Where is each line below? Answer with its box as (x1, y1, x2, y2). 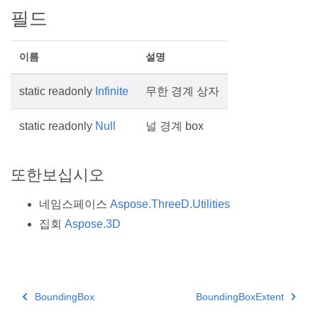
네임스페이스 (39, 198, 110, 211)
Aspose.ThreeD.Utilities (110, 198, 230, 211)
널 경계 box (146, 120, 204, 132)
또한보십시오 (11, 166, 104, 184)
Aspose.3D (65, 218, 121, 231)
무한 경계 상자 (146, 85, 219, 97)
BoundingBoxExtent (195, 291, 284, 303)
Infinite (95, 85, 128, 97)
